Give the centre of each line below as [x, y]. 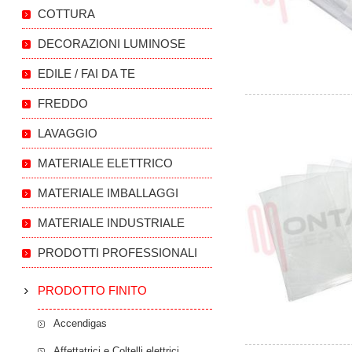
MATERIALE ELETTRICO [106, 163]
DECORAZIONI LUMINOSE [112, 43]
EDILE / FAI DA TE [87, 73]
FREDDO [63, 103]
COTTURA [67, 13]
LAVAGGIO [68, 133]
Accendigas [81, 323]
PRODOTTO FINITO [93, 290]
